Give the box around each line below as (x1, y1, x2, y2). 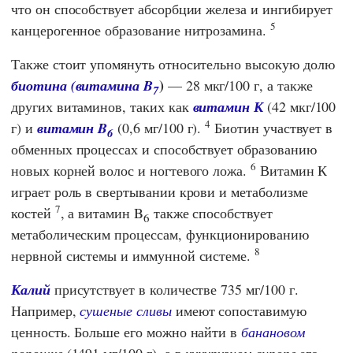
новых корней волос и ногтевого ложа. (11, 161, 251, 180)
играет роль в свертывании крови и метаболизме (11, 182, 308, 202)
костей (11, 203, 55, 223)
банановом (241, 322, 305, 342)
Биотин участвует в (210, 118, 333, 138)
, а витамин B (60, 203, 143, 223)
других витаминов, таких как (11, 97, 193, 117)
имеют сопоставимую (171, 301, 307, 321)
